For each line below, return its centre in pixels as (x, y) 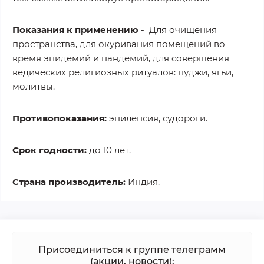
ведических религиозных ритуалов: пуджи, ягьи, (123, 72)
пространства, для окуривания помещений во (119, 44)
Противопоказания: (61, 118)
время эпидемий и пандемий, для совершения (122, 58)
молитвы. (34, 86)
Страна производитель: (69, 181)
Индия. (143, 181)
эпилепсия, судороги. (158, 118)
